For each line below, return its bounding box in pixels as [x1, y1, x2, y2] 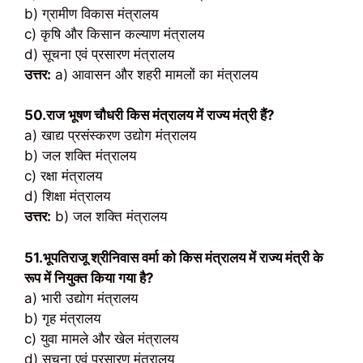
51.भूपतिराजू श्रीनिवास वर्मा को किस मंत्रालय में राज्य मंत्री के [24, 249, 323, 266]
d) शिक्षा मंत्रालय [24, 188, 110, 204]
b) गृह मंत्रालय [24, 310, 100, 327]
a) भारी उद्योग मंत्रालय [24, 289, 138, 306]
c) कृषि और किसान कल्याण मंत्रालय [24, 25, 204, 42]
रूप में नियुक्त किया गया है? [24, 269, 154, 286]
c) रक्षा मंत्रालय [24, 168, 102, 184]
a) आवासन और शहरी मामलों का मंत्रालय [51, 66, 258, 83]
